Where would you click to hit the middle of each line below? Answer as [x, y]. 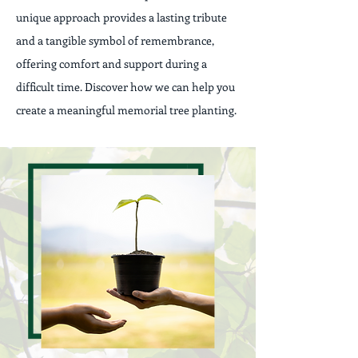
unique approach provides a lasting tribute [121, 17]
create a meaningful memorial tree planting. [126, 110]
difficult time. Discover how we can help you [125, 87]
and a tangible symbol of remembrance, [115, 40]
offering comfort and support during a [111, 64]
